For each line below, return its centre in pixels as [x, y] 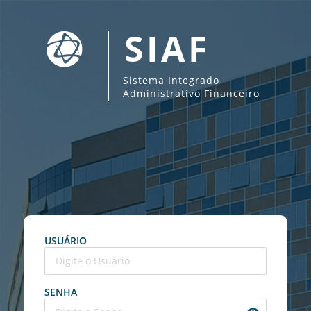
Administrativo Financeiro [191, 93]
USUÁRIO [65, 240]
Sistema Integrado [171, 80]
